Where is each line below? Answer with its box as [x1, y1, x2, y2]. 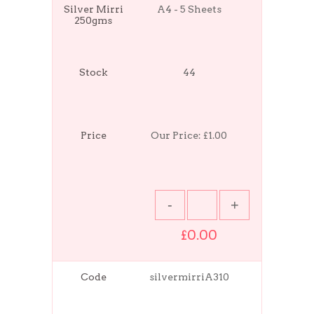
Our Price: [151, 129, 204, 141]
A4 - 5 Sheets [156, 3, 221, 15]
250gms [74, 14, 113, 26]
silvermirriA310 [149, 271, 229, 282]
